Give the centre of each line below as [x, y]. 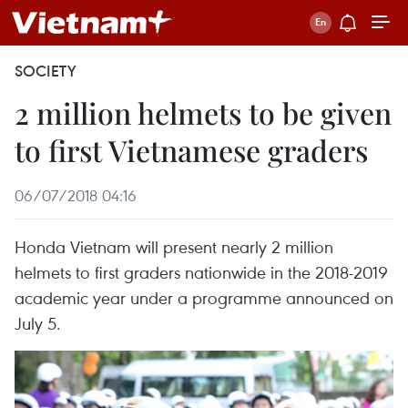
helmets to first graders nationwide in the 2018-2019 [201, 272]
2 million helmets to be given [203, 112]
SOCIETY [46, 71]
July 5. [38, 323]
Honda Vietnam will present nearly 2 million [174, 246]
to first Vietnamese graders [191, 150]
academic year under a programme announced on [204, 297]
